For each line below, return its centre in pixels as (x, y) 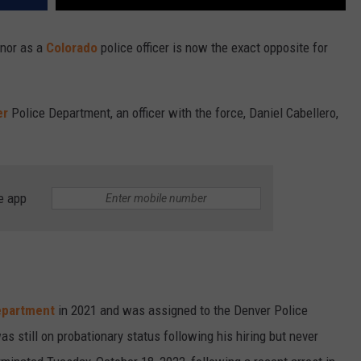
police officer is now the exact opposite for (213, 48)
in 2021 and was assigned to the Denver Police (181, 310)
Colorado (72, 48)
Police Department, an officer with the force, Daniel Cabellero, (173, 113)
